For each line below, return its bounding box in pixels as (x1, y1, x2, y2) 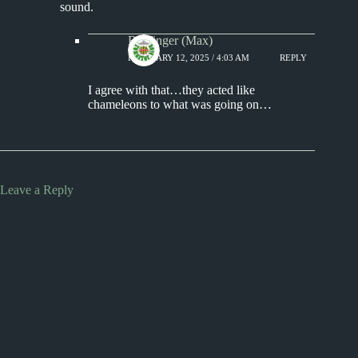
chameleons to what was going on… (88, 97, 272, 112)
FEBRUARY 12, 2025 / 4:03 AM (128, 52, 249, 62)
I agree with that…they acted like (88, 83, 255, 97)
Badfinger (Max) (128, 34, 213, 48)
